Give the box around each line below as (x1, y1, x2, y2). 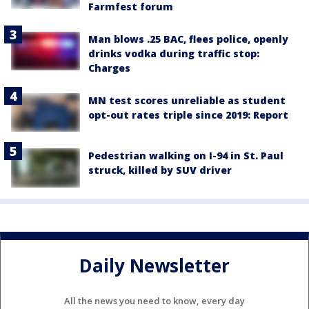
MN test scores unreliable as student (88, 94, 286, 107)
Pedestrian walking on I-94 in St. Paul (88, 149, 283, 163)
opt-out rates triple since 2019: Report (88, 108, 288, 121)
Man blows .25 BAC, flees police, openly (88, 32, 288, 46)
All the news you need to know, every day (64, 295, 245, 308)
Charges (88, 61, 130, 74)
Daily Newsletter (79, 252, 230, 278)
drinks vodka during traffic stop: (88, 47, 259, 60)
